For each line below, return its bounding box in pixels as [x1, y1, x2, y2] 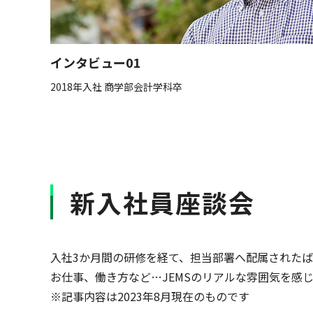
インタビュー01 [50, 53, 141, 72]
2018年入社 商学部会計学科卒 [50, 80, 182, 94]
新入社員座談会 [70, 184, 255, 221]
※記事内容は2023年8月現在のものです [50, 288, 249, 305]
